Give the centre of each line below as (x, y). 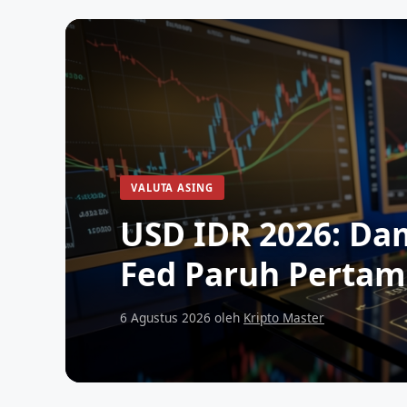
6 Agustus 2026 (165, 318)
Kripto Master (284, 318)
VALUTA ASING (172, 188)
